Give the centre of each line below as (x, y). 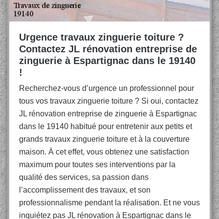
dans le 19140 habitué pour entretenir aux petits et (106, 126)
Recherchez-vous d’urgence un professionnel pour (107, 88)
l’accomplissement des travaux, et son (85, 190)
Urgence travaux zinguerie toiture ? (101, 37)
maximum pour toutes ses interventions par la (97, 164)
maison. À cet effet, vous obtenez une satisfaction (104, 152)
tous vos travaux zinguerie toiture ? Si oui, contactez (109, 101)
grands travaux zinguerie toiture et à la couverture (104, 139)
